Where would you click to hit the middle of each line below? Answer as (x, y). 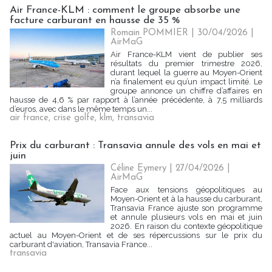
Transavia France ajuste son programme (186, 208)
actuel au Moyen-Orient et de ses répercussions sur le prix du (136, 235)
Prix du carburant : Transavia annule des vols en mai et (135, 145)
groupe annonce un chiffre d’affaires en (186, 91)
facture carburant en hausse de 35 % (95, 20)
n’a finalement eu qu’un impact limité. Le (186, 82)
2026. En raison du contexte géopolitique (186, 226)
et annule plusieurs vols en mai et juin (186, 217)
